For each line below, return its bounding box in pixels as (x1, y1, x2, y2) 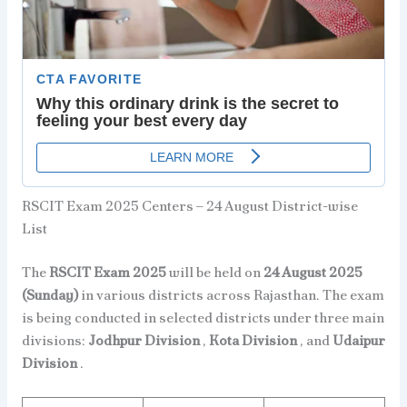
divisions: (21, 330, 88, 350)
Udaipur (332, 330, 385, 350)
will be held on (168, 262, 263, 282)
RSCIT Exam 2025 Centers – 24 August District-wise (21, 195, 358, 215)
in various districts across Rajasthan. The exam (80, 284, 384, 304)
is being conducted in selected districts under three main (21, 307, 384, 327)
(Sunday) (21, 284, 81, 304)
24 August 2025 (263, 262, 362, 282)
